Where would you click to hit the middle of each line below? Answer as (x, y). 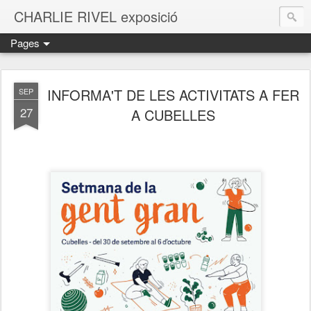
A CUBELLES (173, 115)
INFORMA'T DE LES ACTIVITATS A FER (173, 95)
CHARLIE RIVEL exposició (96, 16)
